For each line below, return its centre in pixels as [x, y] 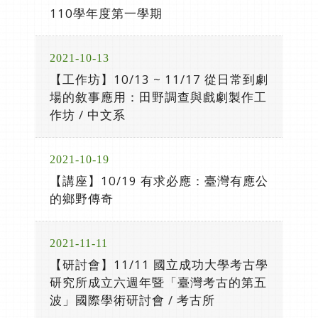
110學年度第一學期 [106, 13]
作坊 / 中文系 [88, 115]
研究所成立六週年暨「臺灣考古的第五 [158, 282]
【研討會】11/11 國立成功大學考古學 [159, 264]
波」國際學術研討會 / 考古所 [132, 300]
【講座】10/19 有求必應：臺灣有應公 [159, 181]
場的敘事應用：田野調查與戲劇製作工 [158, 97]
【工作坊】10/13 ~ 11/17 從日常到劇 [159, 79]
